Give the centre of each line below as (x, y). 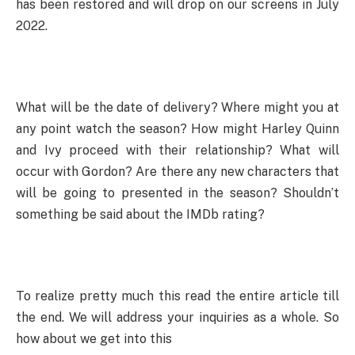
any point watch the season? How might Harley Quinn (177, 128)
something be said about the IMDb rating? (140, 214)
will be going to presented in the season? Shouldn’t (177, 193)
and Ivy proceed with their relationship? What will (177, 150)
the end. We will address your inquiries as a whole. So (177, 317)
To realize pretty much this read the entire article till (177, 296)
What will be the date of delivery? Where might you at (177, 107)
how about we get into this (94, 338)
